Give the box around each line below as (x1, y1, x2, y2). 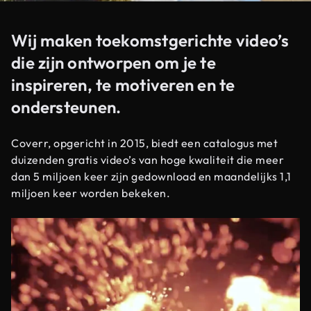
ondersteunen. (11, 96, 121, 117)
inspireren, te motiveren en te (11, 74, 235, 95)
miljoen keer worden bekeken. (11, 186, 170, 200)
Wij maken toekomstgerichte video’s (11, 30, 289, 51)
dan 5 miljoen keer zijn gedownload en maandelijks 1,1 (11, 169, 292, 183)
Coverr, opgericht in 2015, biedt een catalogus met (11, 136, 278, 150)
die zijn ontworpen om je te (11, 52, 216, 73)
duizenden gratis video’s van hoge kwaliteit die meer (11, 153, 284, 167)
